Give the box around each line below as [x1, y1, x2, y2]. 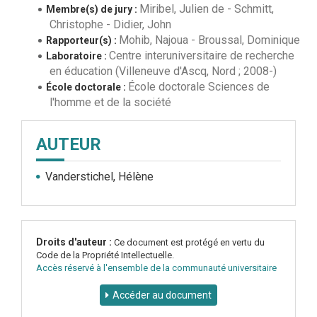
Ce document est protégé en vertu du [114, 237, 265, 247]
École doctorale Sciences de [128, 80, 270, 92]
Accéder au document [113, 289, 212, 300]
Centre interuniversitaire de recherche [109, 49, 294, 61]
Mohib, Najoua [119, 33, 188, 45]
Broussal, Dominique [198, 33, 300, 45]
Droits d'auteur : [36, 236, 114, 247]
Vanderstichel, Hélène [45, 170, 154, 182]
